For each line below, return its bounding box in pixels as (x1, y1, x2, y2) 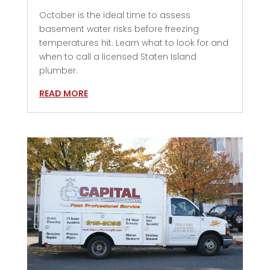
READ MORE (39, 87, 88, 99)
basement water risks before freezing (39, 22, 199, 35)
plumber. (39, 64, 78, 77)
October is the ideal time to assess (39, 8, 190, 21)
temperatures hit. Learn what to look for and (39, 36, 228, 49)
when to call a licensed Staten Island (39, 50, 196, 63)
